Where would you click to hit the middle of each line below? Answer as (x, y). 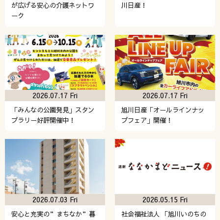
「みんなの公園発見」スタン (53, 110)
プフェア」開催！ (147, 120)
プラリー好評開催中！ (43, 120)
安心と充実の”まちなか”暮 (53, 214)
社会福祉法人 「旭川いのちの (164, 214)
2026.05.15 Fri (165, 199)
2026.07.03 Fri (55, 199)
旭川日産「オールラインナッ (163, 110)
